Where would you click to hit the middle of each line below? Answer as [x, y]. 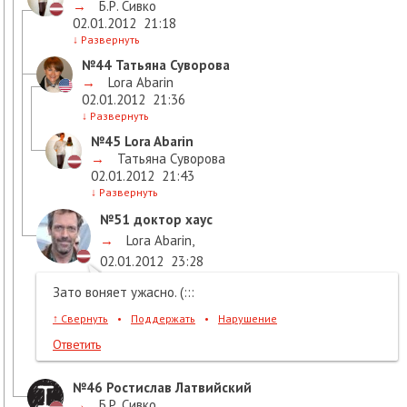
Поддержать [163, 318]
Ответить [77, 344]
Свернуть [83, 318]
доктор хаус [171, 219]
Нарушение [248, 318]
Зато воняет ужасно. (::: [124, 292]
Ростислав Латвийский [177, 387]
